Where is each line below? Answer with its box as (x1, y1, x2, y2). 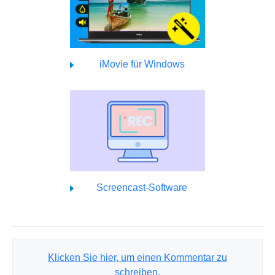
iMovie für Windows (99, 58, 185, 69)
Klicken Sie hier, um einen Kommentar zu (48, 252, 227, 263)
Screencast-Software (96, 182, 187, 193)
